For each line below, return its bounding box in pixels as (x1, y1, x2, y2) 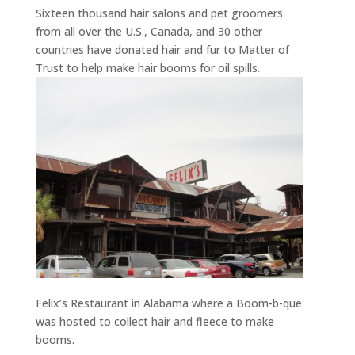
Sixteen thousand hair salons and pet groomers (35, 6, 283, 21)
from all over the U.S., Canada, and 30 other (35, 24, 262, 40)
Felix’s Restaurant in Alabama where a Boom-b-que (35, 296, 302, 311)
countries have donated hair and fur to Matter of (35, 42, 289, 58)
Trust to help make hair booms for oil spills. (35, 60, 260, 76)
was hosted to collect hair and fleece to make (35, 314, 274, 330)
